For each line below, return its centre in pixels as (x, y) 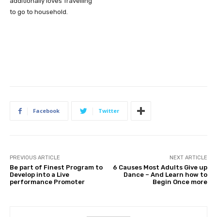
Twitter (109, 111)
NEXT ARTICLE (188, 158)
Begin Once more (180, 182)
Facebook (46, 111)
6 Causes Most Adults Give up (160, 167)
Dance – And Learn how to (165, 175)
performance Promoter (47, 182)
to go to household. (39, 12)
